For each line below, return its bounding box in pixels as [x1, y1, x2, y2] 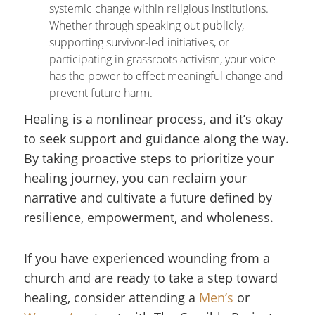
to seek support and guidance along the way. [24, 130, 289, 147]
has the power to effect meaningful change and [49, 68, 283, 84]
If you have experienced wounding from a [24, 250, 270, 266]
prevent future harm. [49, 85, 153, 101]
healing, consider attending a [24, 289, 199, 306]
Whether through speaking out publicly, [49, 18, 244, 33]
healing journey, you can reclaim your [24, 169, 247, 186]
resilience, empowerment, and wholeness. [24, 209, 274, 226]
